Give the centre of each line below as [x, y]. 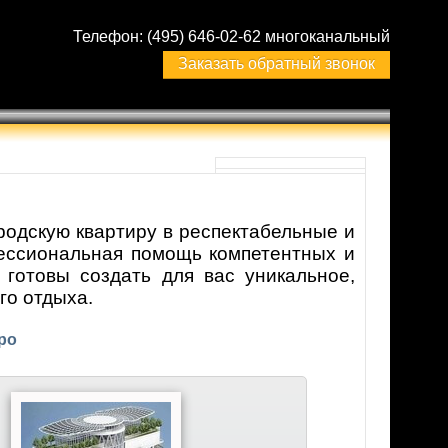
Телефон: [110, 36]
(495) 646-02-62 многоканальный [268, 36]
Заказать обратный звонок [276, 63]
